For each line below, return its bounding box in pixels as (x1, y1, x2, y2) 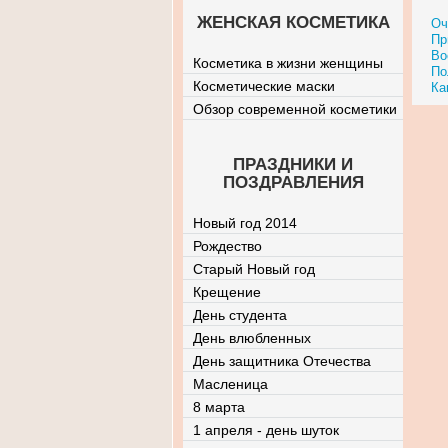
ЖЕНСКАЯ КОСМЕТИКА (196, 13, 390, 32)
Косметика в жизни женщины (193, 55, 383, 71)
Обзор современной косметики (193, 101, 397, 117)
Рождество (193, 238, 262, 254)
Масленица (193, 376, 268, 392)
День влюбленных (193, 330, 311, 346)
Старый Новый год (193, 261, 315, 277)
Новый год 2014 (193, 215, 297, 231)
